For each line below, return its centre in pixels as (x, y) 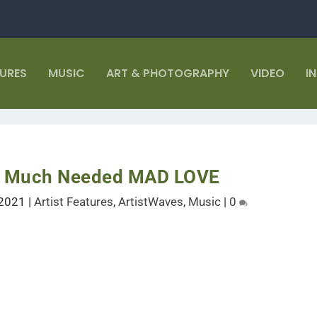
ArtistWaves (151, 202)
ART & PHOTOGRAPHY (168, 73)
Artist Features (74, 202)
